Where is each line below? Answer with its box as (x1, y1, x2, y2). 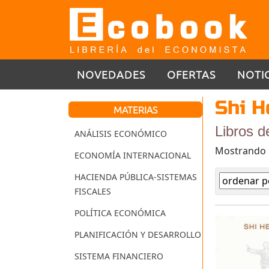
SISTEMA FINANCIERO (74, 250, 163, 262)
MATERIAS (113, 103, 158, 116)
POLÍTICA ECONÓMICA (74, 207, 166, 219)
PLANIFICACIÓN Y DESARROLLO (74, 229, 201, 241)
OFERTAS (167, 67, 216, 81)
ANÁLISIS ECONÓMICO (74, 128, 167, 140)
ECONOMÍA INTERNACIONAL (74, 150, 191, 162)
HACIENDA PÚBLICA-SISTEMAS (74, 171, 197, 183)
